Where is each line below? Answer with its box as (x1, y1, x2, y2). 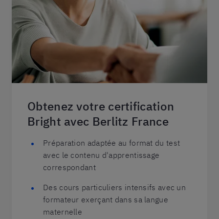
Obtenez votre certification (27, 98, 175, 114)
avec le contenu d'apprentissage (43, 150, 160, 160)
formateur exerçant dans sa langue (43, 195, 168, 204)
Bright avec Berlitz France (27, 113, 169, 129)
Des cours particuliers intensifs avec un (43, 182, 186, 192)
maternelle (43, 207, 83, 217)
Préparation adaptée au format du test (43, 138, 180, 148)
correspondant (43, 162, 96, 172)
